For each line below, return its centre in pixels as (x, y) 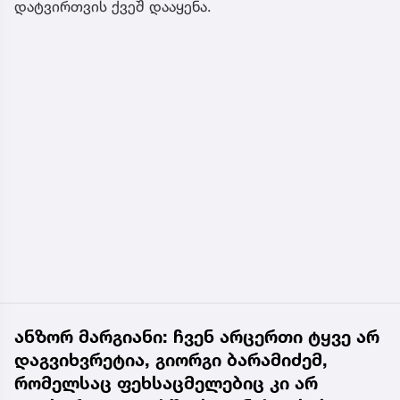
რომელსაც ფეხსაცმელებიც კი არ (166, 383)
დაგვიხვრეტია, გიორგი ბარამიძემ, (171, 360)
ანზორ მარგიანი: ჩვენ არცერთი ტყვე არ (197, 337)
